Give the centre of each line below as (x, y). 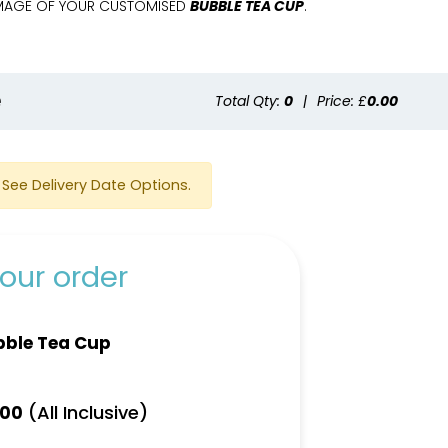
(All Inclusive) (86, 412)
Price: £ (342, 100)
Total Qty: (249, 100)
